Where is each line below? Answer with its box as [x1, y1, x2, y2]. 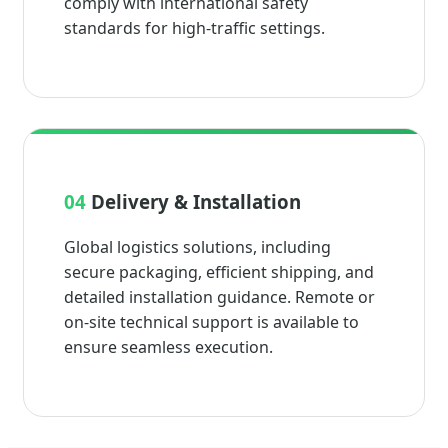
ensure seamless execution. [64, 336, 273, 359]
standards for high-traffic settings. [64, 16, 325, 39]
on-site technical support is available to [64, 311, 359, 334]
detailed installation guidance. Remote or [64, 286, 375, 309]
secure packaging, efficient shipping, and [64, 261, 374, 284]
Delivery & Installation [86, 189, 301, 215]
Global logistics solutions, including [64, 236, 331, 259]
